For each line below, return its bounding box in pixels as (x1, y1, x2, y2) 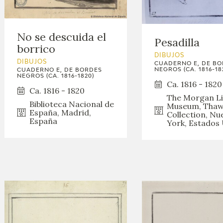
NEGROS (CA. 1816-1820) (17, 73, 95, 79)
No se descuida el (17, 29, 107, 44)
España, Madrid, (29, 107, 92, 117)
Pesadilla (154, 35, 200, 49)
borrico (17, 41, 56, 56)
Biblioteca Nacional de (29, 99, 114, 109)
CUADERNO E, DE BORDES (17, 67, 103, 73)
